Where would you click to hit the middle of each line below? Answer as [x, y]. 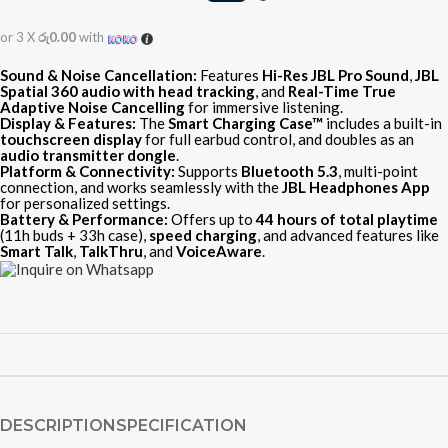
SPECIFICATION [181, 426]
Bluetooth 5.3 [289, 171]
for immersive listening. [264, 107]
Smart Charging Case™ [245, 123]
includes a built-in [382, 123]
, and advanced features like [348, 235]
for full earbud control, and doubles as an [278, 139]
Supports [208, 171]
